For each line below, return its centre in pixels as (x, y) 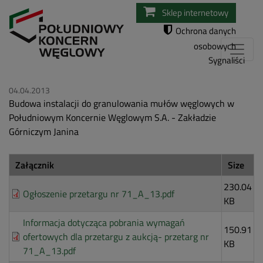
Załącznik (35, 165)
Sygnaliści (227, 60)
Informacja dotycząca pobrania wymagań (104, 223)
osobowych (215, 46)
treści (143, 36)
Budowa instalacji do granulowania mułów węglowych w (122, 104)
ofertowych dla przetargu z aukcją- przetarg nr (116, 237)
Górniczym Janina (44, 132)
